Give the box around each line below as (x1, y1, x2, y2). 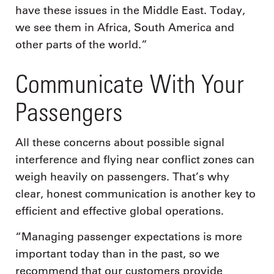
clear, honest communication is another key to (15, 187, 256, 201)
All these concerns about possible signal (15, 136, 224, 150)
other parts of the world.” (15, 37, 147, 51)
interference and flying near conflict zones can (15, 153, 254, 167)
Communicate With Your (15, 68, 244, 98)
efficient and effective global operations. (15, 204, 224, 218)
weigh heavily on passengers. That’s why (15, 170, 229, 184)
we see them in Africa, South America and (15, 20, 234, 34)
